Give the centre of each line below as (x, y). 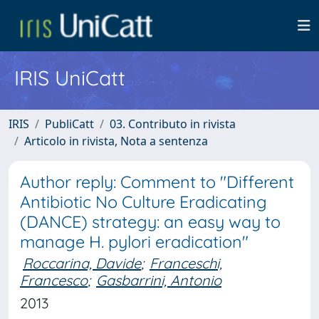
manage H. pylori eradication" (134, 242)
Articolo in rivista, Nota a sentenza (116, 141)
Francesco (54, 280)
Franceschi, (186, 263)
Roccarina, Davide (82, 263)
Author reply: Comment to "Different (157, 182)
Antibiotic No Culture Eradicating (143, 202)
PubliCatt (69, 124)
